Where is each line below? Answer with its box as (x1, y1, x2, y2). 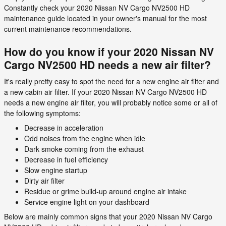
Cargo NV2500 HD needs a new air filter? (4, 56, 211, 72)
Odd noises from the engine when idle (24, 133, 145, 143)
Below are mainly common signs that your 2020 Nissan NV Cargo (4, 211, 212, 221)
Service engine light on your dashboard (24, 197, 149, 207)
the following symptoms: (4, 108, 81, 118)
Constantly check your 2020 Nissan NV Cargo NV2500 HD (4, 2, 190, 13)
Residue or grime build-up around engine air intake (24, 186, 187, 196)
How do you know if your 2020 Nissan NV (4, 43, 214, 59)
